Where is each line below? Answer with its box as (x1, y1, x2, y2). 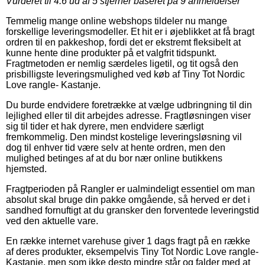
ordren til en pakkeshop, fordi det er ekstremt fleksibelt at (6, 37, 241, 47)
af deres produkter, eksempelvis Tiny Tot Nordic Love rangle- (6, 246, 258, 257)
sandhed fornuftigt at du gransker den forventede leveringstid (6, 205, 259, 215)
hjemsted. (6, 163, 47, 174)
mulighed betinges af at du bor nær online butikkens (6, 153, 222, 163)
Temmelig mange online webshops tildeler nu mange (6, 15, 227, 26)
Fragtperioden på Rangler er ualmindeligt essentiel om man (6, 183, 255, 194)
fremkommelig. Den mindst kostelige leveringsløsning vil (6, 131, 242, 142)
